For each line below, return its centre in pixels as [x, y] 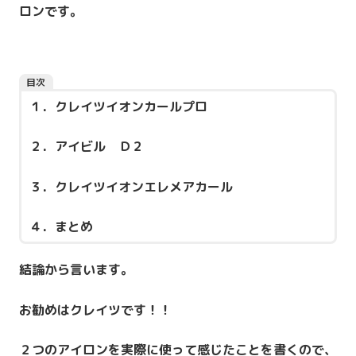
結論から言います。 [76, 270]
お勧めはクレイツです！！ [95, 310]
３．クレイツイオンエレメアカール [132, 186]
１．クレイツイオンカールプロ [119, 106]
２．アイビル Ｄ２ [87, 147]
